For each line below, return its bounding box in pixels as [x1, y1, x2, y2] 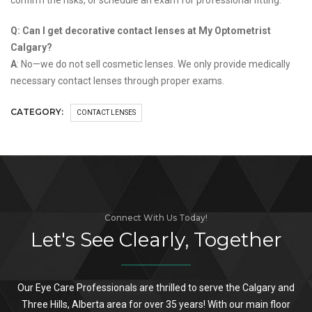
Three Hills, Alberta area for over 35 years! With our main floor [22, 298, 290, 310]
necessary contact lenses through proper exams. [10, 75, 226, 86]
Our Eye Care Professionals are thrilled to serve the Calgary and [17, 281, 295, 293]
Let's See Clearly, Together [30, 227, 282, 251]
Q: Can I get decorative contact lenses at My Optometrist [10, 24, 271, 36]
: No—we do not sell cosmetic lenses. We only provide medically [17, 58, 290, 70]
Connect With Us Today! [104, 212, 208, 223]
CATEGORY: [10, 106, 63, 117]
